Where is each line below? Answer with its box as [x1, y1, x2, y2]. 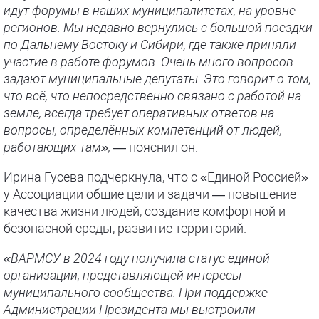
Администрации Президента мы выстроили [4, 302, 256, 317]
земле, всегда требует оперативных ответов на [4, 105, 274, 120]
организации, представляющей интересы [4, 268, 241, 283]
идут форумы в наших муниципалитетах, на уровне [4, 3, 296, 18]
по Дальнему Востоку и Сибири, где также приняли [4, 37, 296, 52]
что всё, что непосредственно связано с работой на [4, 88, 301, 103]
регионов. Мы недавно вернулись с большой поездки [4, 20, 313, 35]
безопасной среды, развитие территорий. [4, 221, 246, 236]
